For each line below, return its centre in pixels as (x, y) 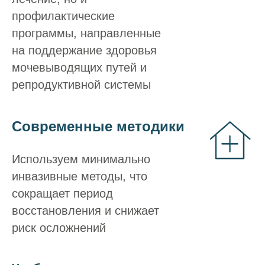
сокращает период (62, 193)
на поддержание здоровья (84, 50)
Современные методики (98, 126)
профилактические (63, 16)
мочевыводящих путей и (79, 67)
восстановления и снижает (85, 210)
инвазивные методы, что (80, 176)
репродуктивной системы (81, 84)
